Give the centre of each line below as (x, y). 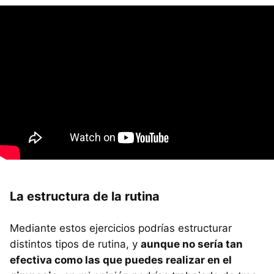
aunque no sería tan (192, 244)
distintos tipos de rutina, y (75, 244)
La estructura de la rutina (85, 196)
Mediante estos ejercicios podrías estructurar (121, 228)
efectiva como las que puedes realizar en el (121, 260)
